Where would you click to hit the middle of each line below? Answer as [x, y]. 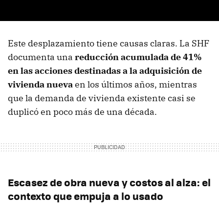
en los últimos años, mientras [136, 85]
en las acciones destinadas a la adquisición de [105, 71]
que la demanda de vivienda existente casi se [102, 98]
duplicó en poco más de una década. [83, 112]
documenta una [41, 57]
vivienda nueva [41, 85]
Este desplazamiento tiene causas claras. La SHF [109, 44]
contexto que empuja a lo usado [86, 196]
